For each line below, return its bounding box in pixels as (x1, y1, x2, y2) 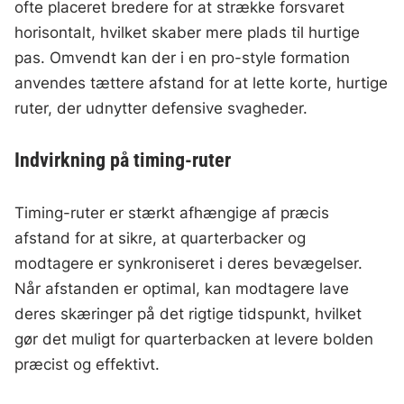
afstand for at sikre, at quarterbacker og (14, 229, 307, 248)
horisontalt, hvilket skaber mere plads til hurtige (14, 23, 361, 42)
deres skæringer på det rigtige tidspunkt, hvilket (14, 305, 363, 324)
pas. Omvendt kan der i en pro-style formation (14, 49, 351, 68)
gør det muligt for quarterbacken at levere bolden (14, 330, 374, 349)
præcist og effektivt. (14, 355, 161, 374)
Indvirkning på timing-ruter (14, 149, 232, 172)
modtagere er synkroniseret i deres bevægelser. (14, 254, 363, 273)
